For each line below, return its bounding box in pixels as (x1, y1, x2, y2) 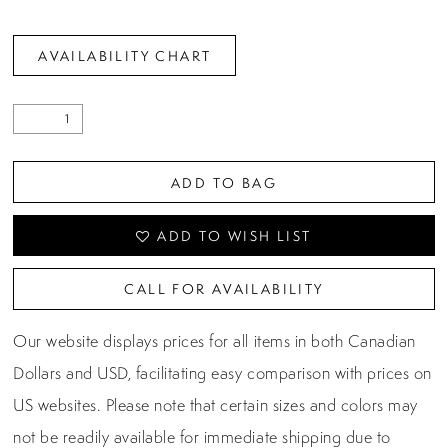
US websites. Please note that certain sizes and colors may (13, 394, 418, 417)
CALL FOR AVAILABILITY (124, 279, 324, 299)
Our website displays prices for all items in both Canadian (13, 330, 416, 353)
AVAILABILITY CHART (38, 46, 212, 66)
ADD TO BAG (171, 172, 277, 192)
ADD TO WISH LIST (157, 226, 312, 245)
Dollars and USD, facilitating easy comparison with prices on (13, 362, 432, 385)
